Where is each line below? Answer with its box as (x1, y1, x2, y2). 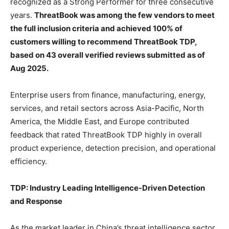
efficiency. (10, 156, 47, 166)
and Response (10, 196, 62, 206)
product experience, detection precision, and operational (10, 143, 216, 153)
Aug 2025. (10, 63, 49, 73)
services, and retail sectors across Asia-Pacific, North (10, 103, 204, 113)
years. (10, 10, 34, 20)
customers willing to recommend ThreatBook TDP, (10, 37, 197, 47)
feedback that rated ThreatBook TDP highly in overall (10, 130, 202, 140)
